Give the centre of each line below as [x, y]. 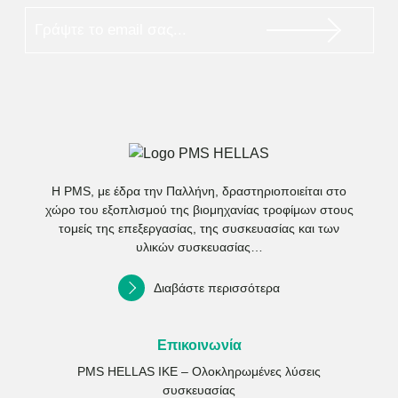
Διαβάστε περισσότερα [217, 288]
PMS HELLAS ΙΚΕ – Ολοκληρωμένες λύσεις [199, 372]
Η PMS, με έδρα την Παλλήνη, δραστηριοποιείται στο [199, 191]
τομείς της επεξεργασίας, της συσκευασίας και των [199, 229]
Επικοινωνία [199, 346]
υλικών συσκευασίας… [199, 247]
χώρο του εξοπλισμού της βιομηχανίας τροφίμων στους [199, 210]
